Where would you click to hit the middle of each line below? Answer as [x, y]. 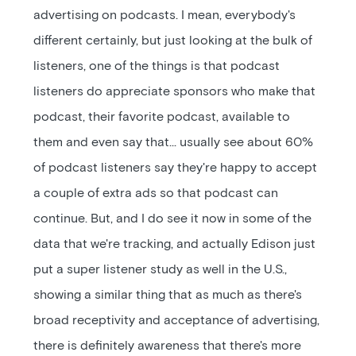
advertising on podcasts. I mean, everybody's [165, 15]
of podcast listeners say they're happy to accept [176, 168]
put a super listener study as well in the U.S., [161, 269]
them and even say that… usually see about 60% [174, 142]
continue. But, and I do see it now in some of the [173, 219]
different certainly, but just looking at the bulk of [173, 41]
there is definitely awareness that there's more [168, 346]
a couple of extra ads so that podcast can [156, 193]
